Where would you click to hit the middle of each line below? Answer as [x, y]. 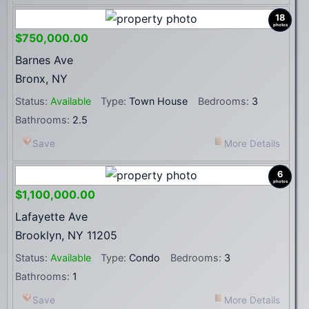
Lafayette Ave [51, 217]
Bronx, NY [41, 79]
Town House [157, 101]
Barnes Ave [44, 60]
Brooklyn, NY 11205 [66, 236]
